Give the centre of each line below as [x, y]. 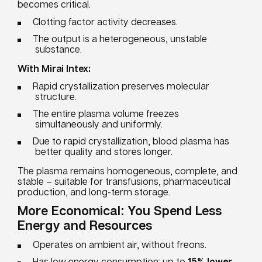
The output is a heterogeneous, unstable [120, 39]
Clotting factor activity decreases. [105, 22]
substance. [58, 49]
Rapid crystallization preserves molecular [121, 86]
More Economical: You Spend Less [120, 210]
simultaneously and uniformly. [99, 124]
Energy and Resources [85, 225]
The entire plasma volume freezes [106, 113]
